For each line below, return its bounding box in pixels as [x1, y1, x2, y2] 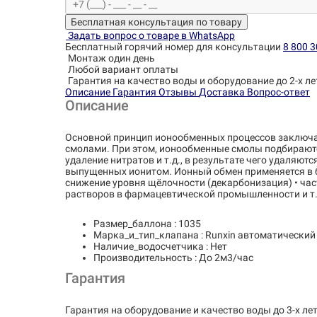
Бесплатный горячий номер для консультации [65, 41, 281, 52]
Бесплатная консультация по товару [71, 16, 242, 28]
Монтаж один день [68, 52, 155, 64]
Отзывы [158, 86, 199, 98]
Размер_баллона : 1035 [93, 218, 201, 229]
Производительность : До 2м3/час [93, 252, 253, 263]
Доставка [199, 86, 247, 98]
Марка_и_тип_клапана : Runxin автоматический [93, 229, 316, 241]
